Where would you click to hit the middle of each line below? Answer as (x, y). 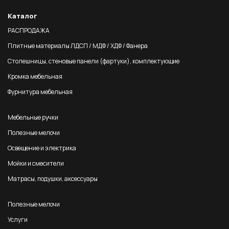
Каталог (22, 16)
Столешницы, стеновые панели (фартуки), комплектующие (94, 61)
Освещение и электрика (42, 148)
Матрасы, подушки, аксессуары (53, 179)
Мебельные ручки (33, 117)
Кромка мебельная (35, 76)
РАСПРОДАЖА (29, 30)
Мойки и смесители (36, 163)
